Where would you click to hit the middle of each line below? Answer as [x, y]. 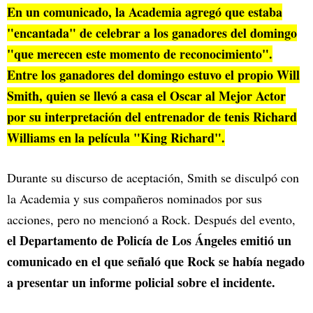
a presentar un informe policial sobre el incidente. [141, 283]
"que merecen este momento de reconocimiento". [140, 54]
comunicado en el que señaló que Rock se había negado [156, 262]
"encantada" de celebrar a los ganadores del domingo [152, 33]
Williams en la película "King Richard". [116, 138]
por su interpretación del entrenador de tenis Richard [152, 117]
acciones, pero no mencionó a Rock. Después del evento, [151, 220]
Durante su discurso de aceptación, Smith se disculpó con [153, 178]
